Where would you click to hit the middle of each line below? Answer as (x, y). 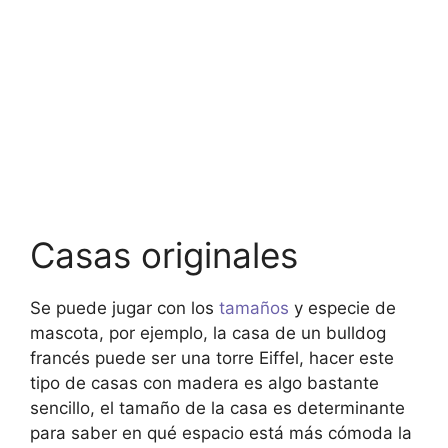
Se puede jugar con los (122, 307)
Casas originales (164, 254)
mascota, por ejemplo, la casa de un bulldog (208, 332)
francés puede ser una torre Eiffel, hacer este (212, 357)
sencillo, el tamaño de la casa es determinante (217, 407)
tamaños (251, 307)
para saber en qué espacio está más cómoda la (221, 432)
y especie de (342, 307)
